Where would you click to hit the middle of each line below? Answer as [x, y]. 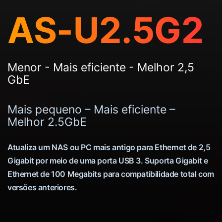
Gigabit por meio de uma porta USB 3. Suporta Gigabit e [108, 161]
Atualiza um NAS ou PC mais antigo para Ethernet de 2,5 [109, 147]
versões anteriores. [42, 188]
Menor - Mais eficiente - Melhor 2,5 [101, 68]
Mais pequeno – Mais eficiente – [91, 110]
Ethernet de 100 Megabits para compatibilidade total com [111, 174]
